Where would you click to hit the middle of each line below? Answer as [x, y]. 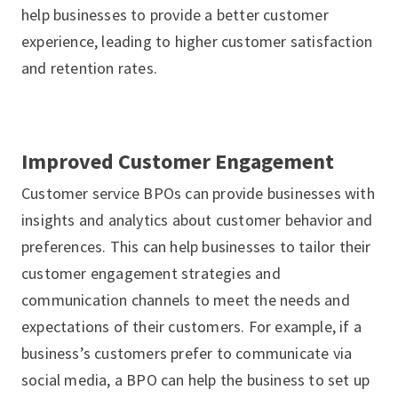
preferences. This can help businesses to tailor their [196, 247]
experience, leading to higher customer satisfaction [197, 41]
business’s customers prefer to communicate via [187, 353]
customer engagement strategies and [151, 273]
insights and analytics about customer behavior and [197, 220]
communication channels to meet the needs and [186, 300]
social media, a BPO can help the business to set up [196, 380]
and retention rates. [89, 68]
